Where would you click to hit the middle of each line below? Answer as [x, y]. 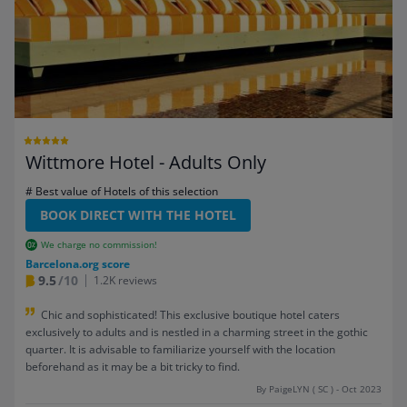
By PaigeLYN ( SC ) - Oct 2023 [319, 390]
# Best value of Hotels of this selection [122, 191]
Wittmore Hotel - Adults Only [146, 162]
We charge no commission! [99, 244]
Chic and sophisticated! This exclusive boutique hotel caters [190, 314]
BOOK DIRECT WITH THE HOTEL [138, 214]
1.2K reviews [125, 280]
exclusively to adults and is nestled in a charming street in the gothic [197, 333]
